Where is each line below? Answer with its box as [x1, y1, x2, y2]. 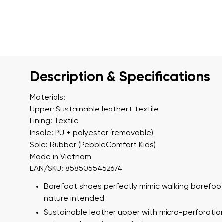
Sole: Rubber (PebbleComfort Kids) [30, 141, 156, 149]
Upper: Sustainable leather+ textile [30, 106, 159, 113]
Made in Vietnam [30, 153, 91, 161]
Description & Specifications [30, 70, 210, 84]
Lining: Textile [30, 117, 79, 125]
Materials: [30, 94, 65, 102]
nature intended [44, 195, 104, 203]
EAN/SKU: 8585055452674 [30, 165, 122, 173]
